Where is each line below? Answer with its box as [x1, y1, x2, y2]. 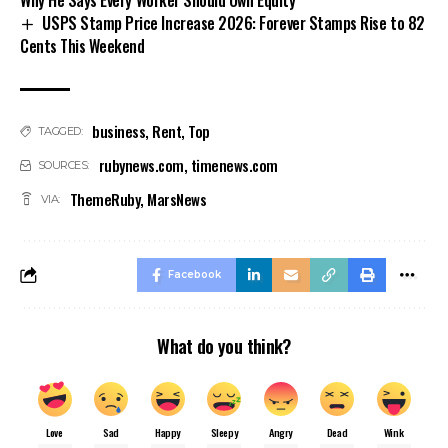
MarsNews [147, 188, 207, 211]
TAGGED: [37, 124, 83, 139]
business [92, 120, 146, 143]
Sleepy [210, 424, 238, 441]
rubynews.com [98, 154, 184, 177]
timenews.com [190, 154, 278, 177]
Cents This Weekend [20, 34, 145, 59]
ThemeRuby [69, 188, 141, 211]
